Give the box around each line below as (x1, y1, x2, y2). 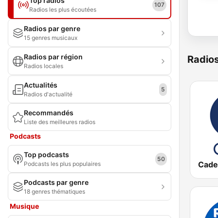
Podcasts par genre (24, 178, 89, 186)
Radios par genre (24, 24, 80, 33)
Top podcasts (24, 150, 69, 159)
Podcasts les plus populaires (24, 160, 101, 167)
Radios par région (24, 53, 83, 61)
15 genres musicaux (24, 34, 77, 41)
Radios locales (24, 62, 63, 70)
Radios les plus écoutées (29, 6, 96, 13)
